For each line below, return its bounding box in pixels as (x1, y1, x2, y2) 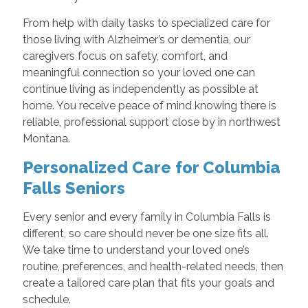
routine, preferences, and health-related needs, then (22, 259, 283, 273)
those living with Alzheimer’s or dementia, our (22, 32, 250, 46)
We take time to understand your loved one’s (22, 243, 250, 256)
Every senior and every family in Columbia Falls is (22, 210, 271, 223)
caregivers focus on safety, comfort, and (22, 49, 228, 63)
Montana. (22, 131, 70, 145)
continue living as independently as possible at (22, 82, 258, 96)
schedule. (22, 292, 71, 306)
